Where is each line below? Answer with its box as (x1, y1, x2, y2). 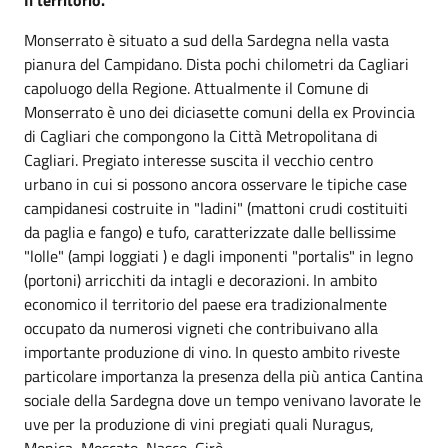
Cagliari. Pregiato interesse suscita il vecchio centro (24, 147, 373, 172)
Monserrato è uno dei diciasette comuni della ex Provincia (24, 99, 415, 124)
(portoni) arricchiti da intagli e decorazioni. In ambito (24, 267, 377, 292)
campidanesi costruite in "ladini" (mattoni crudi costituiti (24, 195, 408, 220)
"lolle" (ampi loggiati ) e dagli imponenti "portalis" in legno (24, 243, 413, 268)
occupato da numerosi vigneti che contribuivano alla (24, 315, 378, 340)
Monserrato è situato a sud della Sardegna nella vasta (24, 27, 389, 52)
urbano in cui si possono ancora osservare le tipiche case (24, 171, 407, 196)
